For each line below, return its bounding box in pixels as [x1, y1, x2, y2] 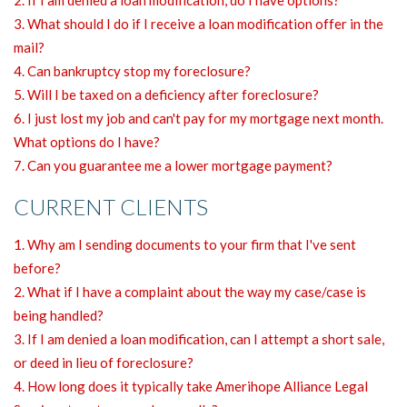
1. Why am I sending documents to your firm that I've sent [14, 235, 356, 253]
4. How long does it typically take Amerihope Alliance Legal [14, 377, 368, 394]
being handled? [14, 306, 104, 323]
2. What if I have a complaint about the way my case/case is [14, 283, 366, 300]
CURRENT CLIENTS [14, 193, 208, 220]
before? [14, 259, 61, 276]
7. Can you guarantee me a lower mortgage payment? [14, 156, 333, 174]
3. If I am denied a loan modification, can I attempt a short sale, [14, 330, 384, 347]
